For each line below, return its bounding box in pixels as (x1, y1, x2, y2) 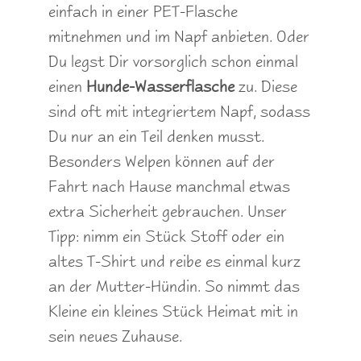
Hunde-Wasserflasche (86, 75, 234, 97)
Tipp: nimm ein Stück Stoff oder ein (48, 225, 284, 247)
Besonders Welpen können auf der (48, 150, 275, 172)
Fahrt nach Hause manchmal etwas (48, 175, 290, 197)
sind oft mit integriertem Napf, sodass (48, 100, 310, 122)
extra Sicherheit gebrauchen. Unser (48, 200, 287, 222)
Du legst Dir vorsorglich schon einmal (48, 50, 298, 72)
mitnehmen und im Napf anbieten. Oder (48, 25, 309, 47)
